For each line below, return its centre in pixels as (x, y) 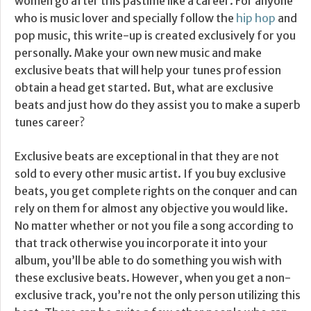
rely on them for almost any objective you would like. (151, 208)
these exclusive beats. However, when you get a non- (153, 277)
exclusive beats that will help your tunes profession (148, 70)
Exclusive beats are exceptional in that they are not (147, 156)
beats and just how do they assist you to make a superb (158, 104)
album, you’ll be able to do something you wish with (148, 260)
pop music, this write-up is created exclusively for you (155, 35)
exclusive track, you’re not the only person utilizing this (158, 295)
